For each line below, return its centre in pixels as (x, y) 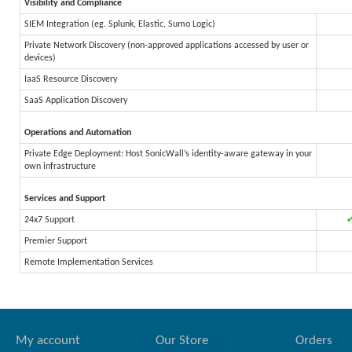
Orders (313, 341)
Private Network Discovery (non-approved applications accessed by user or (167, 46)
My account (48, 341)
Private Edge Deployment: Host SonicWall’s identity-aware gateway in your (168, 154)
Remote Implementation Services (89, 262)
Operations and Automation (78, 133)
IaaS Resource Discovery (71, 79)
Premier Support (56, 241)
